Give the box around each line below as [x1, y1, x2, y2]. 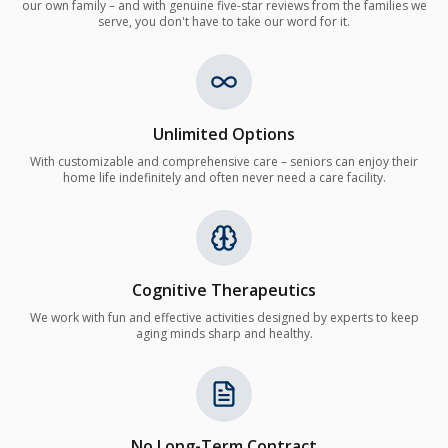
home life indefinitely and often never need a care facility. [62, 169, 386, 187]
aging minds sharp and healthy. [135, 325, 313, 343]
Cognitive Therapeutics [132, 279, 316, 302]
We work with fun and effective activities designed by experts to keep [29, 309, 419, 327]
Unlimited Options [153, 123, 295, 146]
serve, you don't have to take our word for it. [98, 13, 350, 31]
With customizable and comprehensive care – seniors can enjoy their [30, 153, 418, 171]
